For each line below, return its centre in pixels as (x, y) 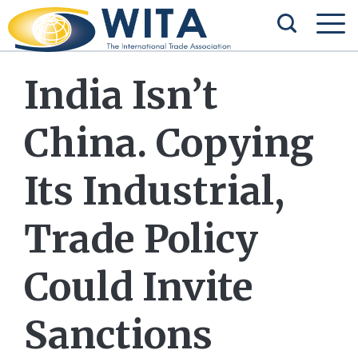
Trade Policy (141, 239)
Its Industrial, (154, 191)
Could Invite (139, 287)
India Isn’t (121, 95)
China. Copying (169, 143)
